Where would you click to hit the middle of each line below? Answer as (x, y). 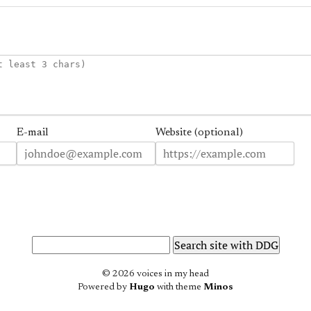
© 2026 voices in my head (155, 274)
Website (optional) (199, 133)
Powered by (103, 287)
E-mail (33, 133)
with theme (179, 287)
